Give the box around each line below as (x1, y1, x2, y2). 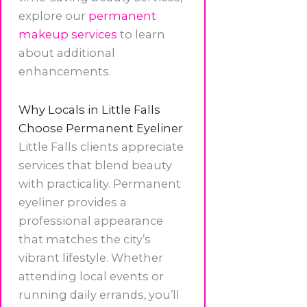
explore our (19, 9, 88, 23)
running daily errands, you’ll (19, 287, 180, 302)
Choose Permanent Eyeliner (19, 121, 183, 135)
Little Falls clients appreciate (19, 139, 184, 153)
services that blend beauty (19, 158, 172, 172)
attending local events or (19, 269, 164, 283)
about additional (19, 46, 115, 60)
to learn (117, 27, 165, 42)
